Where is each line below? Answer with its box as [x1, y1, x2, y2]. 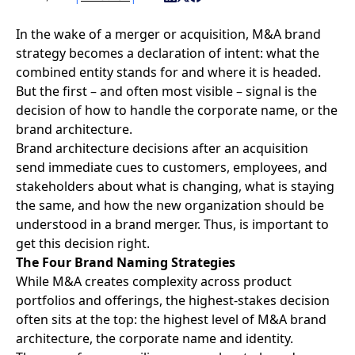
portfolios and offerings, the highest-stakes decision [16, 291, 330, 309]
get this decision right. [16, 234, 150, 252]
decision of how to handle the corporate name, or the [16, 101, 338, 119]
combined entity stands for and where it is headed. [16, 63, 321, 81]
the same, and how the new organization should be [16, 196, 324, 214]
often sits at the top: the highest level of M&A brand [16, 310, 326, 328]
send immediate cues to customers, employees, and [16, 158, 327, 176]
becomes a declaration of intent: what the [66, 44, 319, 62]
